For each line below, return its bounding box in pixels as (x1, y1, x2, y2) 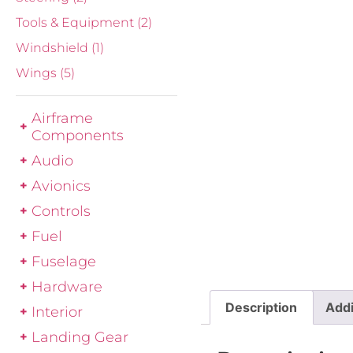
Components (32, 127, 124, 143)
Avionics (32, 177, 91, 194)
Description (225, 299, 298, 315)
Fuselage (32, 253, 96, 269)
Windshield (16, 40, 91, 55)
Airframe (32, 110, 93, 126)
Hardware (32, 278, 102, 295)
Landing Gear (32, 329, 128, 345)
